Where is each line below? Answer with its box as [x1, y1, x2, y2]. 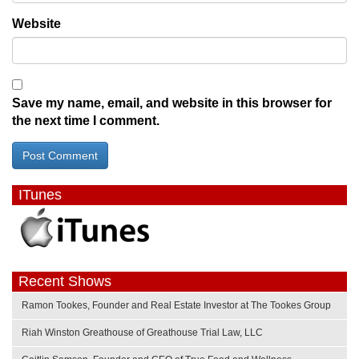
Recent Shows [18, 272, 111, 289]
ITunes [18, 186, 62, 203]
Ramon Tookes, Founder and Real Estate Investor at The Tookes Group [22, 299, 331, 311]
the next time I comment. [12, 113, 159, 127]
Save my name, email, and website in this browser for [12, 95, 332, 110]
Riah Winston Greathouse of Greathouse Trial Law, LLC [22, 326, 263, 338]
